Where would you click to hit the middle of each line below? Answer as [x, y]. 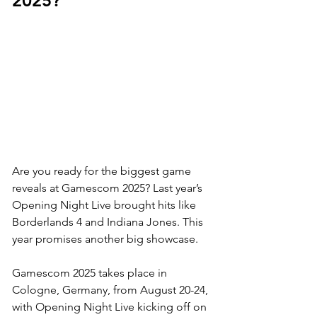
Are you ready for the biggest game [103, 171]
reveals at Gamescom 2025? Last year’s [109, 188]
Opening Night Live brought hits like [105, 204]
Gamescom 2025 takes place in [91, 272]
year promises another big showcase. [106, 238]
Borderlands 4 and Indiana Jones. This [109, 221]
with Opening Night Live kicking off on [111, 306]
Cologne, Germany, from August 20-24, [111, 289]
